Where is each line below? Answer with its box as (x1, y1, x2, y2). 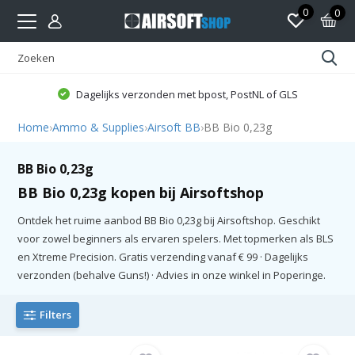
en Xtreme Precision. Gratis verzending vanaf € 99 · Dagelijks (17, 249, 309, 264)
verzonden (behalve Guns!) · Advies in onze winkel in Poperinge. (17, 267, 326, 282)
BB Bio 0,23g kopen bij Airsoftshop (17, 182, 265, 202)
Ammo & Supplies (52, 120, 145, 136)
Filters (40, 307, 72, 323)
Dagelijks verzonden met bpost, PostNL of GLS (73, 86, 298, 101)
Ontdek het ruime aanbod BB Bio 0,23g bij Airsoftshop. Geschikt (17, 212, 321, 227)
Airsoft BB (147, 120, 201, 136)
